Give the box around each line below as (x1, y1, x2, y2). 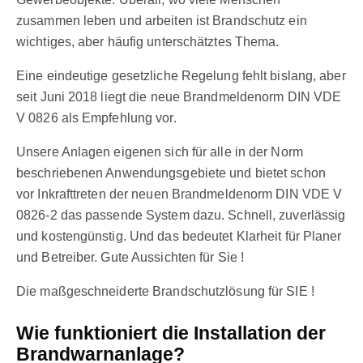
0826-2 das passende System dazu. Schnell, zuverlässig (16, 207, 346, 222)
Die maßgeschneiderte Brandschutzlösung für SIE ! (16, 284, 314, 298)
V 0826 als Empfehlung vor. (16, 110, 180, 125)
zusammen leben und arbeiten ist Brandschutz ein (16, 13, 307, 28)
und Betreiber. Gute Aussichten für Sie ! (16, 250, 245, 264)
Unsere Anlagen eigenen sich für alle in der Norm (16, 144, 303, 159)
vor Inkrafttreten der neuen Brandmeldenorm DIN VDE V (16, 186, 343, 201)
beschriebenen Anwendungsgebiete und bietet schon (16, 165, 326, 180)
